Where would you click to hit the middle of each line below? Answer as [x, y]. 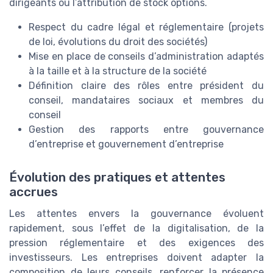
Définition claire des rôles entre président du [146, 86]
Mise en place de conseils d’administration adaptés [146, 57]
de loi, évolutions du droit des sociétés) [118, 42]
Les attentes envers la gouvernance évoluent [136, 213]
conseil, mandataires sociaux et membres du [146, 101]
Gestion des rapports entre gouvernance [146, 130]
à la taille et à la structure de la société [118, 71]
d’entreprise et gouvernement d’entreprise [126, 144]
